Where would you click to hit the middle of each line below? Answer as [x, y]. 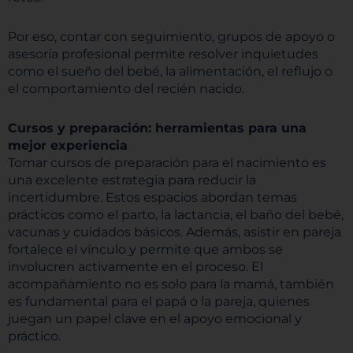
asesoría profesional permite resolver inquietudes [163, 54]
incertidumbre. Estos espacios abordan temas [152, 197]
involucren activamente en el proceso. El [136, 267]
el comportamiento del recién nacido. [126, 89]
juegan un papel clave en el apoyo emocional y [155, 319]
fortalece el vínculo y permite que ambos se [145, 249]
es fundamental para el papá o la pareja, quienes [159, 301]
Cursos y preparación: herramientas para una [157, 128]
